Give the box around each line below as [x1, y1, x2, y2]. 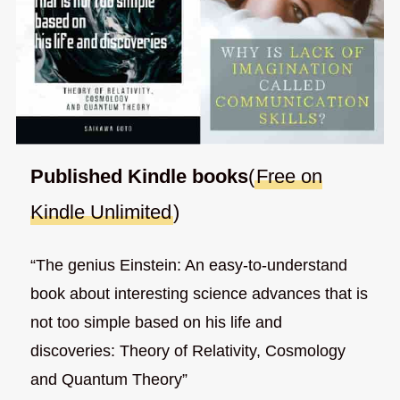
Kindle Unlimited [30, 201, 172, 224]
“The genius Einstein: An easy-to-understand [30, 255, 348, 274]
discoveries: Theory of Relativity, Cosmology [30, 341, 346, 360]
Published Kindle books [30, 165, 249, 188]
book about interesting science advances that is [30, 284, 369, 303]
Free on [256, 165, 323, 188]
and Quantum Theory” [30, 370, 188, 388]
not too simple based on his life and [30, 312, 283, 331]
